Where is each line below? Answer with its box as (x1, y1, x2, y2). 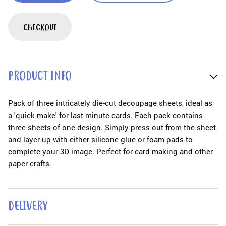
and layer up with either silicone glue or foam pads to (8, 134, 193, 145)
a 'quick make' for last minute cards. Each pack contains (8, 110, 203, 121)
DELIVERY (8, 199, 47, 216)
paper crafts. (8, 158, 51, 169)
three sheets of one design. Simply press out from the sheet (8, 122, 216, 133)
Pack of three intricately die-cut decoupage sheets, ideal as (8, 98, 212, 108)
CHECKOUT (23, 21, 56, 34)
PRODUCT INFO (8, 69, 72, 86)
